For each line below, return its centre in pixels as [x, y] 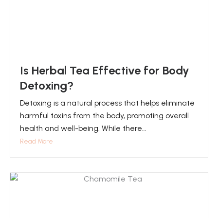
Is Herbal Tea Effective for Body [105, 70]
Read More [36, 141]
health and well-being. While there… [83, 128]
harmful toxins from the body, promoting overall [104, 116]
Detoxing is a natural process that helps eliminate [107, 103]
